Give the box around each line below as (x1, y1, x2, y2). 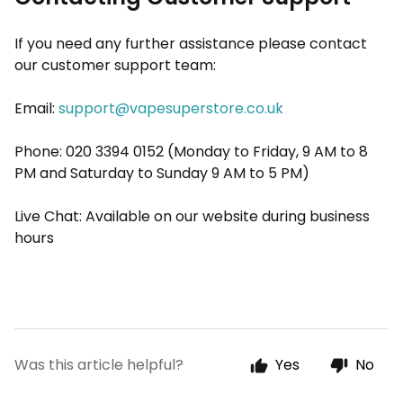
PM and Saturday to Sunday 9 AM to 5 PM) (14, 163, 313, 184)
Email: (14, 98, 55, 119)
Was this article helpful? (14, 354, 184, 375)
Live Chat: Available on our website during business (14, 206, 370, 227)
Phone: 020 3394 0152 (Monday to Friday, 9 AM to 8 (14, 141, 368, 162)
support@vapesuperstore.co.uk (58, 98, 283, 119)
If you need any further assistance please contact (14, 33, 367, 54)
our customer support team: (14, 55, 216, 76)
